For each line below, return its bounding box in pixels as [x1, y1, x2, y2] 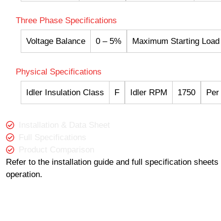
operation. [6, 170, 42, 180]
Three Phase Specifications [16, 16, 117, 26]
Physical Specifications [16, 67, 102, 77]
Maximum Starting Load [132, 37, 220, 46]
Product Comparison [19, 145, 95, 155]
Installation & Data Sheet [19, 120, 110, 130]
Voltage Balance [26, 37, 85, 46]
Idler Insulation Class [26, 88, 104, 98]
